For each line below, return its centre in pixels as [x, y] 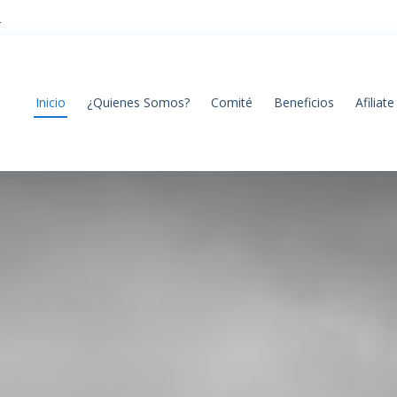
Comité [232, 102]
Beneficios [304, 102]
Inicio [51, 102]
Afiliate [375, 102]
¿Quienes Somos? [138, 102]
